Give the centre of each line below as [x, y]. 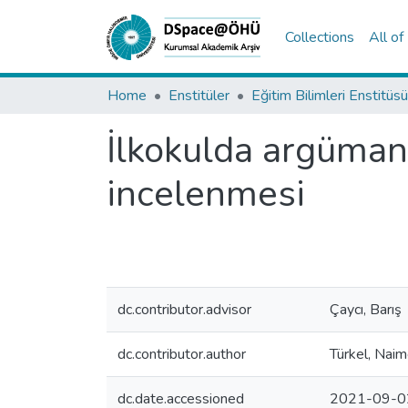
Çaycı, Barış [366, 310]
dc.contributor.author [182, 354]
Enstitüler [199, 96]
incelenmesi [206, 194]
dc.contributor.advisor [184, 310]
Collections [320, 37]
